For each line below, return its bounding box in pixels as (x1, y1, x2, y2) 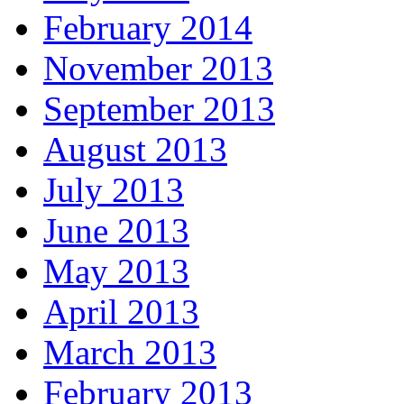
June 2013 (43, 210, 189, 250)
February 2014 (43, 7, 252, 47)
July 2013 (43, 170, 184, 209)
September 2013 (43, 88, 275, 128)
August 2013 (43, 129, 227, 169)
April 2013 (43, 291, 199, 331)
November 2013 (43, 48, 273, 87)
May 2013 (43, 251, 189, 290)
